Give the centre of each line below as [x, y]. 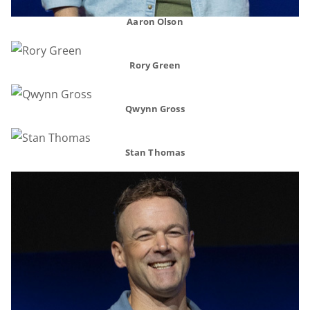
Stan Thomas [155, 152]
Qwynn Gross [155, 109]
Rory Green [155, 65]
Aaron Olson [155, 21]
